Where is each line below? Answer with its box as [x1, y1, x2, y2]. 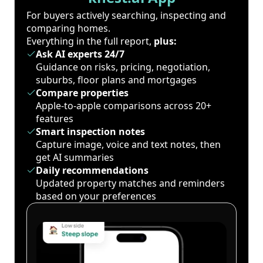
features [36, 112, 73, 126]
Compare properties [36, 86, 129, 100]
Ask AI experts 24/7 [36, 48, 124, 61]
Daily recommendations [36, 164, 149, 177]
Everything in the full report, [26, 35, 154, 48]
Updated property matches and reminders [36, 177, 225, 190]
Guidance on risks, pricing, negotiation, [36, 60, 210, 74]
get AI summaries [36, 151, 114, 164]
